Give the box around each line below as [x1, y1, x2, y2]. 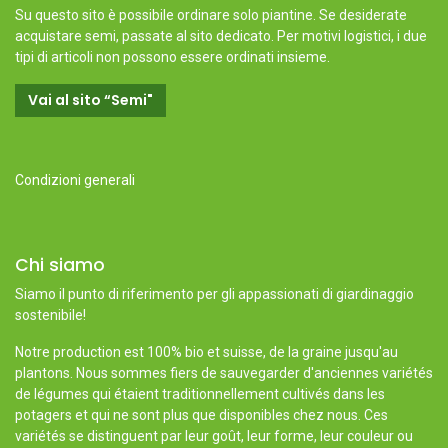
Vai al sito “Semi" [28, 90, 153, 110]
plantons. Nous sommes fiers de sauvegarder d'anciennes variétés [15, 365, 433, 381]
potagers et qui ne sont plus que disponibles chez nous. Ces [15, 407, 388, 423]
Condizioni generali [15, 172, 135, 188]
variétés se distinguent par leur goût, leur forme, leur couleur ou [15, 428, 413, 444]
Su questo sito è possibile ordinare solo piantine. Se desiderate [15, 7, 407, 23]
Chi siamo [15, 253, 105, 277]
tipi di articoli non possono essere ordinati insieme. [15, 49, 330, 65]
